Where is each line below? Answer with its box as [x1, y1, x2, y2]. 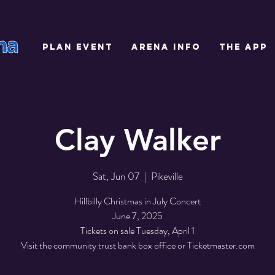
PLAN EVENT [42, 42, 113, 52]
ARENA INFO [131, 42, 201, 52]
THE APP [219, 42, 268, 52]
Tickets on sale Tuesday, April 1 [80, 223, 195, 238]
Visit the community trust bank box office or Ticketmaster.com [20, 238, 255, 252]
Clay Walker [54, 122, 221, 158]
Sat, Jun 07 [92, 168, 139, 184]
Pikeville [150, 168, 183, 184]
